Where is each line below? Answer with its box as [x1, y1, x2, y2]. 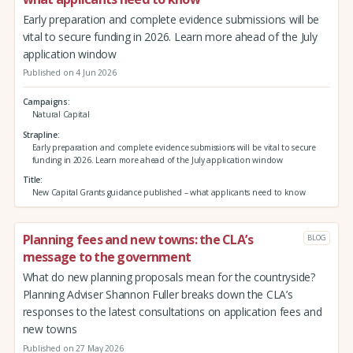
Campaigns [22, 95, 68, 107]
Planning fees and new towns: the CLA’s [22, 231, 254, 249]
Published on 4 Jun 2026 [22, 67, 117, 79]
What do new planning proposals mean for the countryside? [22, 269, 315, 284]
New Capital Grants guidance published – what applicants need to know [32, 187, 306, 199]
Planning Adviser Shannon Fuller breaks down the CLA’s [22, 286, 293, 302]
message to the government [22, 248, 191, 266]
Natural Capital [32, 108, 90, 120]
